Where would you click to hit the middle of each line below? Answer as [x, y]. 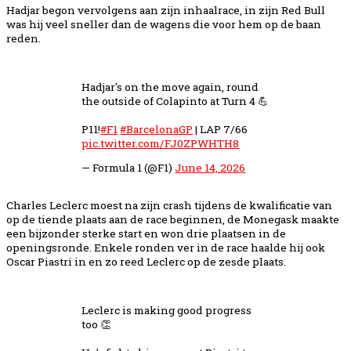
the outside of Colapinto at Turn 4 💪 [175, 101]
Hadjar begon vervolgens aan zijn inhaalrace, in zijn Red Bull [166, 10]
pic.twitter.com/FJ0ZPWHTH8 [161, 143]
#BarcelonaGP [157, 129]
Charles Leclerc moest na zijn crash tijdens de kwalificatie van [169, 206]
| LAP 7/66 [221, 129]
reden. [24, 38]
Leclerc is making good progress [167, 310]
